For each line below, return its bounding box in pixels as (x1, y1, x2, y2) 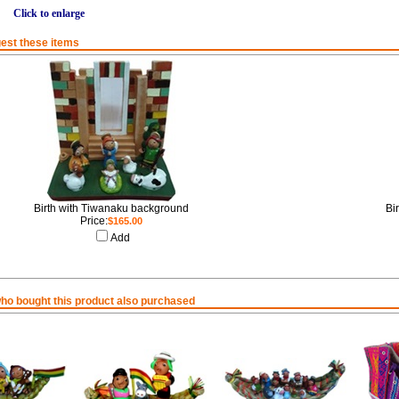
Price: (79, 215, 108, 227)
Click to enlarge (12, 7, 85, 20)
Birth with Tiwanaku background (33, 202, 189, 215)
